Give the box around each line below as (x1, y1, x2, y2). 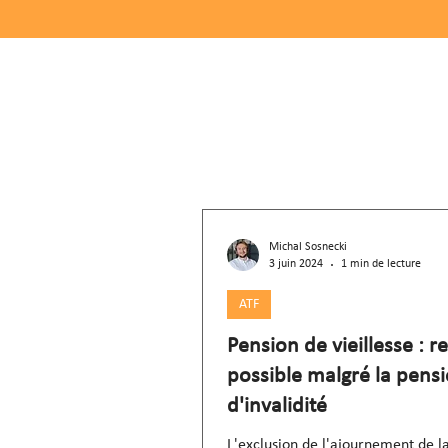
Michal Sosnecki (269, 241, 347, 253)
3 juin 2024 (269, 258, 323, 270)
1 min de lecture (341, 258, 421, 270)
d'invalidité (227, 395, 327, 418)
